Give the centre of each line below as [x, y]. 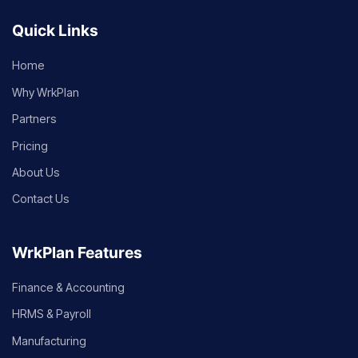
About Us [36, 173]
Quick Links [55, 31]
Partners [34, 119]
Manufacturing [49, 340]
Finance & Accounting [68, 288]
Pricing [30, 145]
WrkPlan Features [77, 252]
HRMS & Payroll [52, 314]
